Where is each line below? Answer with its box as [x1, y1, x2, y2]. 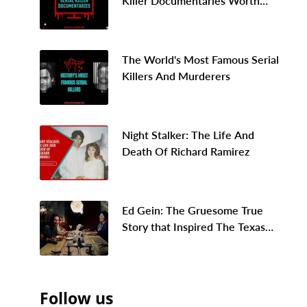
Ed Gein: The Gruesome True [122, 203, 263, 217]
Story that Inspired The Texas [122, 219, 265, 233]
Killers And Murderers [122, 69, 230, 82]
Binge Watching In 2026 [122, 10, 238, 23]
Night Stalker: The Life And [122, 127, 254, 141]
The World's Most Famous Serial [122, 52, 279, 66]
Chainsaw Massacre [122, 236, 219, 249]
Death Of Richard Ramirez [122, 144, 249, 158]
